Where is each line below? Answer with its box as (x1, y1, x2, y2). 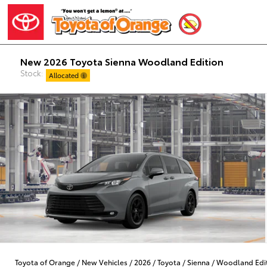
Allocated (49, 70, 81, 80)
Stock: (20, 67, 44, 78)
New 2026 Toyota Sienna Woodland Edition (20, 54, 224, 68)
